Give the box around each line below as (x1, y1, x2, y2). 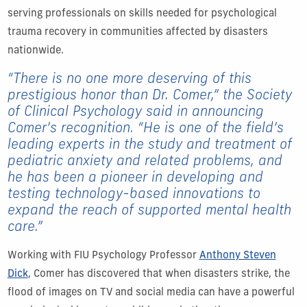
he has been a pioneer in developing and (7, 171, 263, 185)
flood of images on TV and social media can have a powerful (7, 287, 295, 298)
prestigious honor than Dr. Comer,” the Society (7, 88, 292, 103)
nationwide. (7, 45, 64, 56)
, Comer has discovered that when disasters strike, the (27, 269, 290, 280)
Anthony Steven (199, 250, 276, 261)
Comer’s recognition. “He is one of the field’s (7, 121, 284, 136)
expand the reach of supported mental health (7, 204, 291, 218)
